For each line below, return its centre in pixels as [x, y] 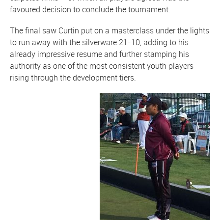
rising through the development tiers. [73, 77]
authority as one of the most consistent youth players [102, 66]
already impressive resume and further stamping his [99, 54]
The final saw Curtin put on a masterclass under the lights [110, 30]
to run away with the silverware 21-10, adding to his [99, 42]
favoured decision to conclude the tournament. [90, 9]
